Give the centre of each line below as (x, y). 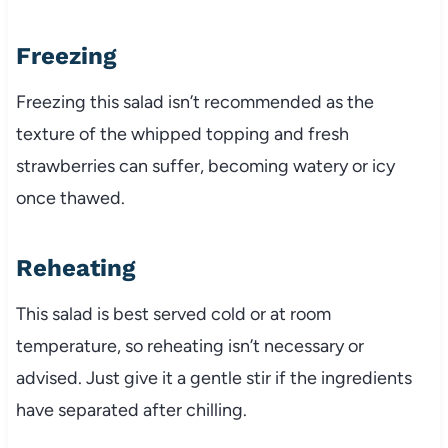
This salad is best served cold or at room (173, 313)
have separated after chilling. (131, 409)
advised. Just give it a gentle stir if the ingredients (213, 377)
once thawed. (70, 197)
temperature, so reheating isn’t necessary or (189, 345)
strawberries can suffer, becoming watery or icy (205, 165)
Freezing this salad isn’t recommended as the (194, 101)
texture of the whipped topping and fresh (182, 133)
